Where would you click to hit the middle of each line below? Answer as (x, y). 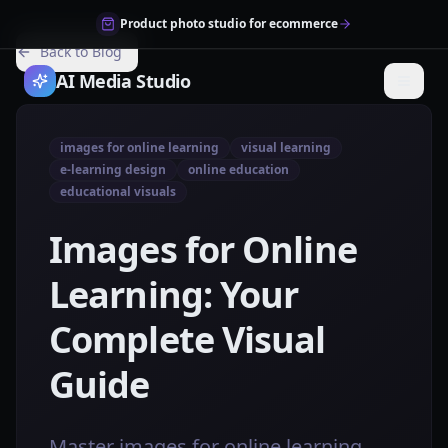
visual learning (286, 147)
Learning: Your (174, 294)
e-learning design (113, 169)
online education (238, 169)
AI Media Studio (123, 81)
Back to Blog (81, 51)
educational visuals (118, 191)
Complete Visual (187, 339)
